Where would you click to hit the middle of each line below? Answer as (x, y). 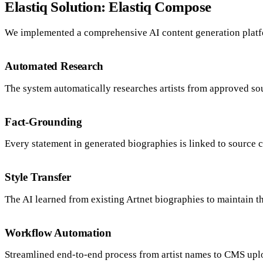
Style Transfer (38, 177)
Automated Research (54, 66)
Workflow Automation (58, 232)
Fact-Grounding (43, 122)
